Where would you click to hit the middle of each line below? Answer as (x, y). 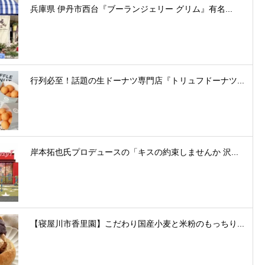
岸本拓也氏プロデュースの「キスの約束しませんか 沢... (134, 152)
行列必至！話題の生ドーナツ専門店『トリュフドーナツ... (137, 80)
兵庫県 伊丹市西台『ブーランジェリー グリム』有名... (131, 9)
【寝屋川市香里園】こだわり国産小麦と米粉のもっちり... (137, 223)
